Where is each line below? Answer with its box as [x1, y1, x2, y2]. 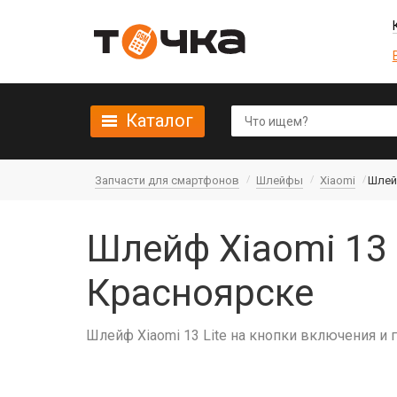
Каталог [126, 110, 193, 131]
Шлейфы [256, 174, 303, 187]
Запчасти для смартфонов [95, 174, 239, 187]
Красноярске [86, 271, 314, 315]
